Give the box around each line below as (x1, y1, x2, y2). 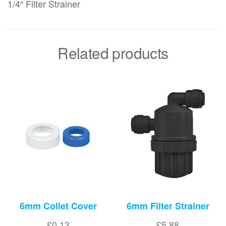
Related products (58, 42, 168, 64)
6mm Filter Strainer (126, 199, 209, 212)
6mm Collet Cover (19, 199, 97, 212)
